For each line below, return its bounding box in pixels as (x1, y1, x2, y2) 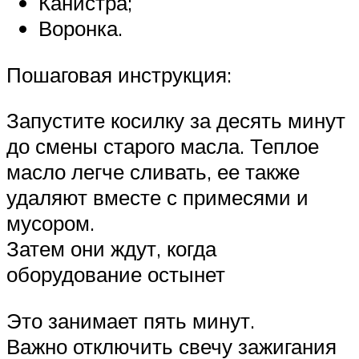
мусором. (6, 210, 95, 236)
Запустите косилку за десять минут (6, 107, 345, 134)
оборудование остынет (6, 261, 225, 288)
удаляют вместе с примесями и (6, 184, 309, 211)
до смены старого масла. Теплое (6, 133, 319, 159)
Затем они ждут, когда (6, 236, 216, 262)
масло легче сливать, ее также (6, 159, 300, 185)
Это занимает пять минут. (6, 307, 255, 333)
